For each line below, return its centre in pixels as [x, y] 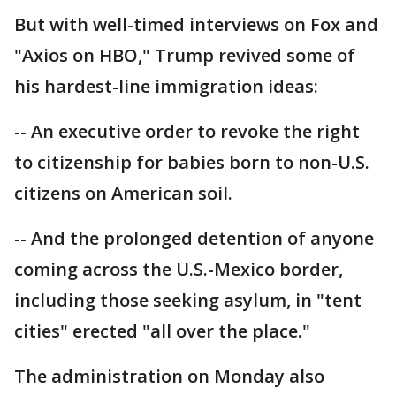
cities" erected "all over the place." [162, 331]
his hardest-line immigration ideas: [166, 86]
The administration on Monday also [169, 376]
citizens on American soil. [123, 193]
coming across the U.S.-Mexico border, [179, 269]
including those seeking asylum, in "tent [188, 300]
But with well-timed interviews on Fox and [196, 24]
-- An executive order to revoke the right [187, 131]
